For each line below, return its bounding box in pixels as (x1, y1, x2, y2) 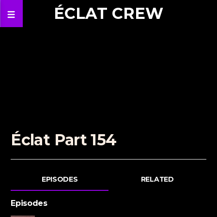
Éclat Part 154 (11, 130, 117, 149)
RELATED (140, 175, 174, 184)
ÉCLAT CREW (54, 4, 163, 23)
